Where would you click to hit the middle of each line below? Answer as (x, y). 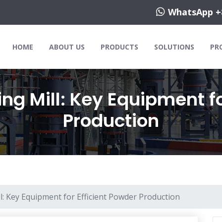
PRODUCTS (119, 47)
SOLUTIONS (174, 47)
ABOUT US (67, 47)
